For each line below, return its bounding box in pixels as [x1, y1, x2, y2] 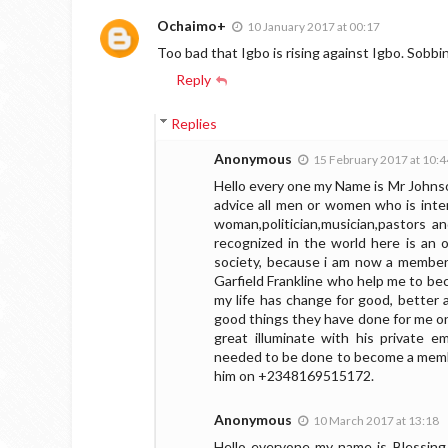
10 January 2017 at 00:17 [247, 18, 380, 34]
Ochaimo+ [157, 16, 226, 34]
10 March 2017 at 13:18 [313, 412, 439, 428]
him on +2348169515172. [214, 366, 374, 384]
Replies [171, 114, 218, 132]
